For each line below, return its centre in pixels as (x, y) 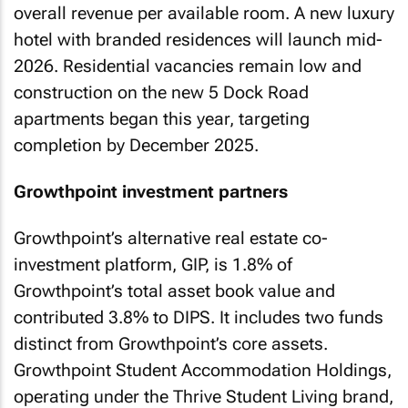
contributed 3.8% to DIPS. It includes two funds (199, 317)
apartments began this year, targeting (162, 119)
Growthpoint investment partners (151, 191)
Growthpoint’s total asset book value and (174, 291)
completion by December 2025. (136, 145)
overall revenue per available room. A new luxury (204, 13)
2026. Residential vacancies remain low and (188, 66)
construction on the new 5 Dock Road (161, 92)
